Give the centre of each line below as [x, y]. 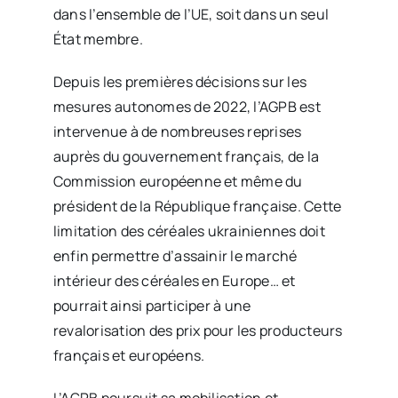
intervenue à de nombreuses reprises [177, 131]
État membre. [98, 39]
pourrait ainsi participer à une [152, 306]
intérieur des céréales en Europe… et [174, 281]
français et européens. [129, 355]
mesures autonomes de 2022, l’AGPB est [187, 107]
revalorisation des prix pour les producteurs [198, 330]
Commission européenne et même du [178, 181]
